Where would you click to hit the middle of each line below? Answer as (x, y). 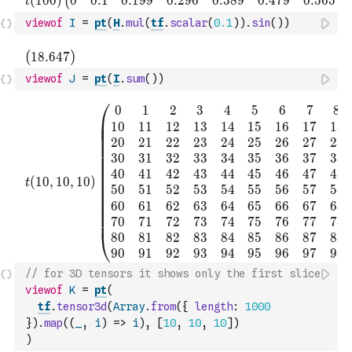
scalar (189, 23)
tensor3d (82, 306)
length (214, 306)
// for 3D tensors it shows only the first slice (173, 273)
